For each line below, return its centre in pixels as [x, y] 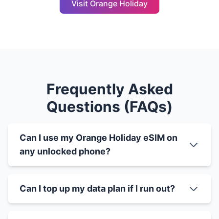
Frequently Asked [109, 89]
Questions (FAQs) [109, 107]
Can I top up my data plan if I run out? [97, 189]
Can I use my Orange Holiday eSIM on [99, 138]
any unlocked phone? [65, 152]
